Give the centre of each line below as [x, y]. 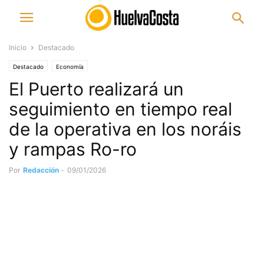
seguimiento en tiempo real [121, 109]
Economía [70, 67]
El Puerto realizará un [96, 89]
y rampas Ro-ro [73, 149]
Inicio [18, 47]
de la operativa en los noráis [125, 129]
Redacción [41, 170]
